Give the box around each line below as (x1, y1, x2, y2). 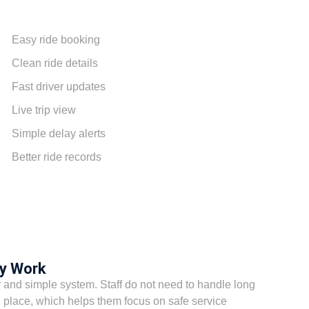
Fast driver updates (12, 80, 106, 92)
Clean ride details (12, 57, 99, 69)
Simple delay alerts (12, 127, 106, 139)
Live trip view (12, 103, 77, 116)
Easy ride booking (12, 33, 101, 46)
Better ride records (12, 150, 102, 163)
